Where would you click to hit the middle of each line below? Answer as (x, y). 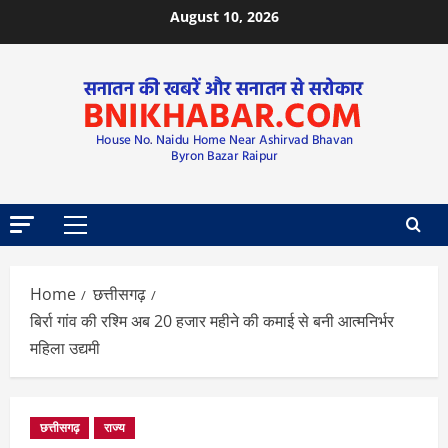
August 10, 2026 (224, 16)
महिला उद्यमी (65, 348)
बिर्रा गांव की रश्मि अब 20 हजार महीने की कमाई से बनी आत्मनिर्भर (212, 321)
